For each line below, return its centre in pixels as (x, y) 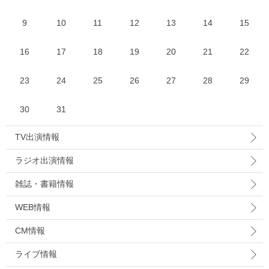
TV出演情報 (37, 137)
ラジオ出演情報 (44, 160)
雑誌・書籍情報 (44, 184)
